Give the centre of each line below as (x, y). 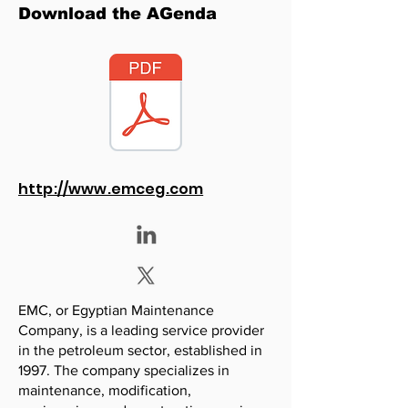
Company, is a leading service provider (141, 330)
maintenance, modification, (105, 390)
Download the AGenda (117, 14)
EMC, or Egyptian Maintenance (116, 310)
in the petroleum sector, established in (140, 350)
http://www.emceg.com (111, 189)
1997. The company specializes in (124, 370)
